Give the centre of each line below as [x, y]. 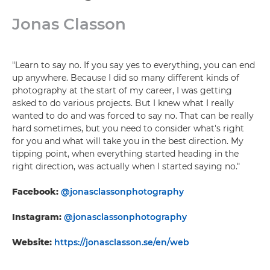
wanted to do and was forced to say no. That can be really [133, 116]
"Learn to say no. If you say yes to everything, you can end [133, 65]
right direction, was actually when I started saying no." [126, 167]
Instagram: [37, 217]
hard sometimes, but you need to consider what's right [128, 129]
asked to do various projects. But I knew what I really [123, 103]
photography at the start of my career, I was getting [122, 91]
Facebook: [35, 192]
